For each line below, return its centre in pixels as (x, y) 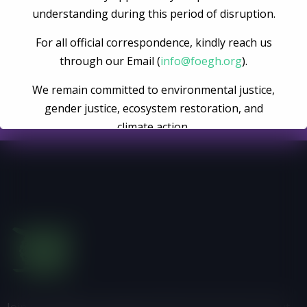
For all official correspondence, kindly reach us (153, 42)
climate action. (153, 126)
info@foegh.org (201, 61)
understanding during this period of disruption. (153, 13)
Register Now (153, 60)
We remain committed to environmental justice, (153, 89)
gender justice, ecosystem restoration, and (153, 108)
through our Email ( (110, 61)
